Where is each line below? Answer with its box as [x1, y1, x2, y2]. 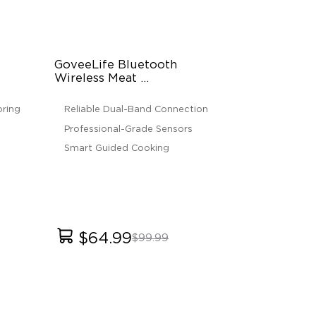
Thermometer [54, 86, 136, 98]
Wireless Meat [54, 73, 138, 85]
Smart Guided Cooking [64, 143, 170, 153]
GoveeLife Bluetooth [54, 59, 178, 71]
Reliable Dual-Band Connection [64, 105, 209, 115]
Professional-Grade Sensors [64, 124, 193, 134]
